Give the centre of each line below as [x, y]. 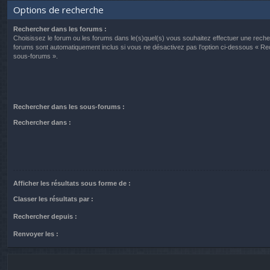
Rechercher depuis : [45, 216]
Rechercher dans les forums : [60, 29]
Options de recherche [58, 10]
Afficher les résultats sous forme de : [72, 183]
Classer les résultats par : [53, 199]
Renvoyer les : [36, 234]
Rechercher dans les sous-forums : [69, 106]
